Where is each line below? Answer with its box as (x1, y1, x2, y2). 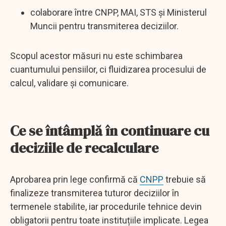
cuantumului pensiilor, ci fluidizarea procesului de (10, 64, 206, 75)
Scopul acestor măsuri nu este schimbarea (10, 50, 183, 61)
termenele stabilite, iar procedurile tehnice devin (10, 201, 202, 212)
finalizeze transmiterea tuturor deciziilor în (10, 187, 179, 198)
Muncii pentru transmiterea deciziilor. (30, 20, 179, 31)
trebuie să (163, 174, 206, 185)
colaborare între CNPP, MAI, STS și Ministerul (30, 7, 207, 18)
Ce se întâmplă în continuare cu (10, 121, 209, 140)
